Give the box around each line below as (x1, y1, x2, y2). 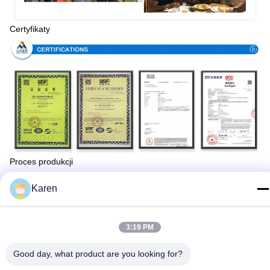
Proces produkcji (10, 157, 73, 167)
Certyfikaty (10, 24, 50, 34)
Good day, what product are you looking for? (13, 249, 183, 259)
